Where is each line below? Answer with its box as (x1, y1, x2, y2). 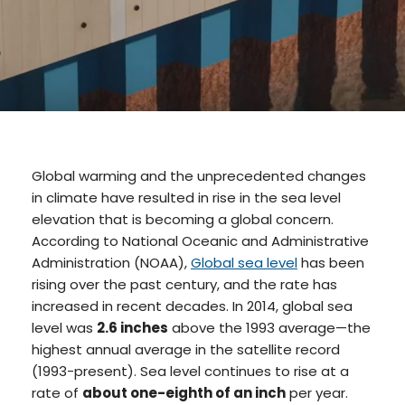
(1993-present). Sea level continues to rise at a (32, 361, 349, 381)
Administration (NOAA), (32, 252, 191, 272)
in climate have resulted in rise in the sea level (32, 187, 341, 207)
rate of (32, 382, 82, 402)
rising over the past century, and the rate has (32, 274, 337, 294)
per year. (286, 382, 348, 402)
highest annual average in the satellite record (32, 339, 340, 359)
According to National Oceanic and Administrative (32, 231, 369, 250)
